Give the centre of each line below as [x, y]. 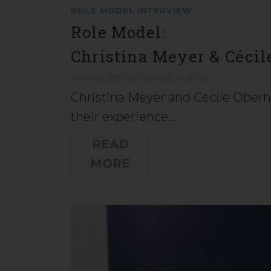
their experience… [123, 117]
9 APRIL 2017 [99, 78]
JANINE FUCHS [175, 78]
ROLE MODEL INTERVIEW [131, 10]
